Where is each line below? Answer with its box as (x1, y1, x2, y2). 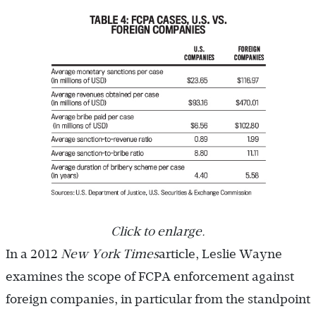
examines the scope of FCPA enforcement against (6, 269, 294, 284)
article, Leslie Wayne (159, 246, 282, 261)
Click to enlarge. (111, 224, 205, 238)
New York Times (61, 246, 159, 261)
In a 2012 (6, 246, 61, 261)
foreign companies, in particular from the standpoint (6, 291, 310, 306)
